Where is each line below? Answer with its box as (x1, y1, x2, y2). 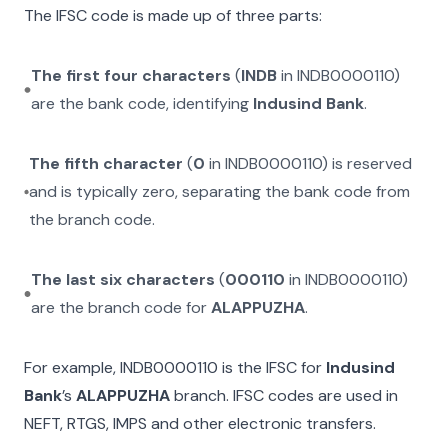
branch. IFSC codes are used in (170, 385, 398, 406)
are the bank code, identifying (30, 93, 253, 114)
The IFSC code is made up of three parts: (24, 5, 322, 26)
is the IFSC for (218, 357, 322, 378)
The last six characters (31, 269, 216, 290)
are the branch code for (31, 297, 212, 318)
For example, (24, 357, 120, 378)
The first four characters (30, 65, 231, 86)
